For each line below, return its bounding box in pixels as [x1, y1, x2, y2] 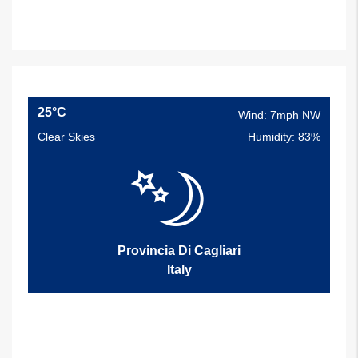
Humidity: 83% [248, 130, 320, 144]
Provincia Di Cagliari [117, 244, 241, 258]
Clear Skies [38, 130, 95, 144]
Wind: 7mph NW [238, 109, 320, 122]
